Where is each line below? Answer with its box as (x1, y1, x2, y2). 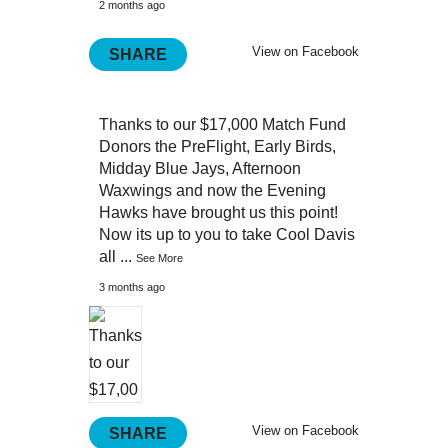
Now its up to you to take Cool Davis (99, 226, 355, 243)
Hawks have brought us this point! (99, 204, 338, 221)
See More (136, 252, 183, 264)
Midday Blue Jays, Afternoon (99, 160, 301, 177)
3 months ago (99, 281, 165, 293)
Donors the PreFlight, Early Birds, (99, 138, 336, 155)
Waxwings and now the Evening (99, 182, 326, 199)
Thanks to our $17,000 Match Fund (99, 116, 346, 133)
